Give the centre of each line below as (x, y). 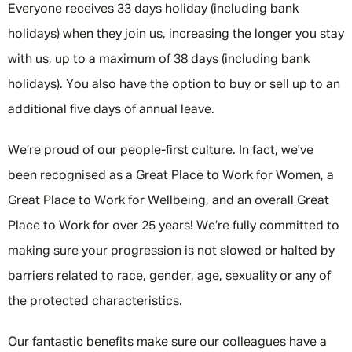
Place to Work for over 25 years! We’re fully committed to (174, 226)
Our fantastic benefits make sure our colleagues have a (167, 343)
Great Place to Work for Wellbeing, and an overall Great (169, 201)
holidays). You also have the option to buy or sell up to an (174, 85)
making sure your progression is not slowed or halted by (171, 251)
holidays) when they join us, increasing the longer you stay (176, 35)
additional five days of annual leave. (111, 110)
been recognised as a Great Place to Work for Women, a (171, 176)
